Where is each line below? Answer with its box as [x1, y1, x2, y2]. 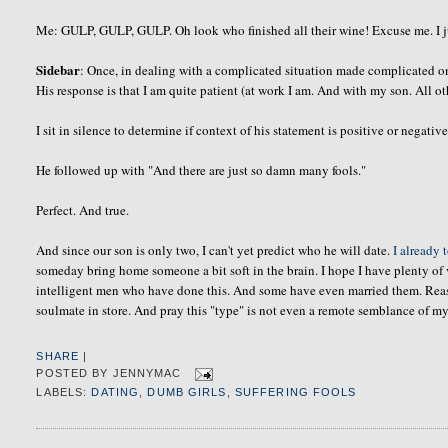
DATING [91, 386, 140, 399]
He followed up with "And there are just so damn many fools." [36, 160, 367, 179]
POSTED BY [36, 367, 113, 380]
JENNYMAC [112, 367, 182, 380]
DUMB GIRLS [147, 386, 227, 399]
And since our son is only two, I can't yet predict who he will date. [36, 240, 394, 259]
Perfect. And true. [36, 200, 130, 219]
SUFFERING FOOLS [234, 386, 357, 399]
